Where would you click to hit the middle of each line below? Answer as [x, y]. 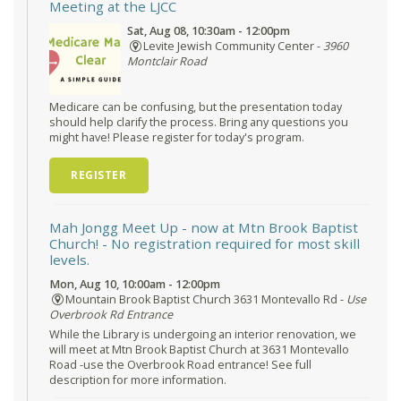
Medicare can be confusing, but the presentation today [196, 107]
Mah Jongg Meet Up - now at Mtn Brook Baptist [204, 228]
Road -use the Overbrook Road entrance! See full [180, 365]
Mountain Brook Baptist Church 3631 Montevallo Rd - [205, 300]
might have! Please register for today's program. [177, 137]
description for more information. [138, 380]
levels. [69, 260]
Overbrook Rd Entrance [111, 315]
